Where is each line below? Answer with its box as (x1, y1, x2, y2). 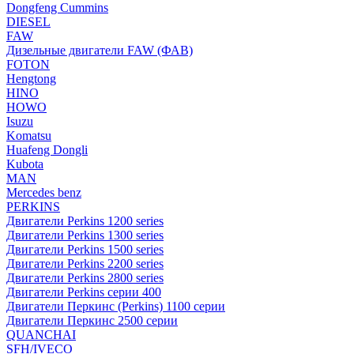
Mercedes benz (6, 186, 81, 199)
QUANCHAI (6, 328, 76, 341)
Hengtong (6, 72, 56, 85)
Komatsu (6, 129, 51, 142)
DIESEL (6, 15, 51, 28)
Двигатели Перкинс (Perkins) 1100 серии (6, 299, 225, 313)
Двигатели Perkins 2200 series (6, 257, 164, 270)
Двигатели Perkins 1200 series (6, 214, 164, 228)
